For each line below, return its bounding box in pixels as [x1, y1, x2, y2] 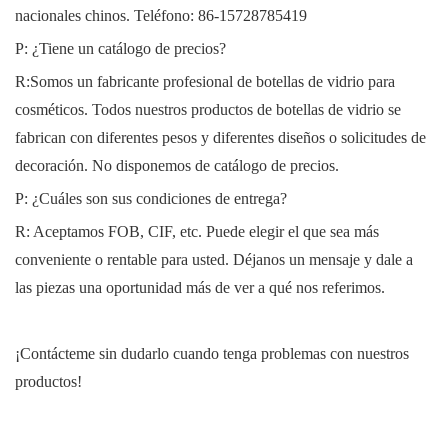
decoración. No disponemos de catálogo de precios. [15, 157, 339, 175]
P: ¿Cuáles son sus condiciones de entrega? [15, 190, 287, 208]
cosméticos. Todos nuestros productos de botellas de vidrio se [15, 101, 401, 119]
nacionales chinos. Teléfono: [15, 7, 198, 25]
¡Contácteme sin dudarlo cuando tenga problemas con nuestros [15, 345, 409, 363]
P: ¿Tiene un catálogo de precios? [15, 40, 226, 58]
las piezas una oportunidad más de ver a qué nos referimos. [15, 279, 385, 297]
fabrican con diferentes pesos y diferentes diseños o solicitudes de [15, 129, 426, 147]
